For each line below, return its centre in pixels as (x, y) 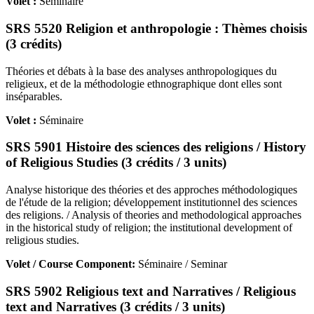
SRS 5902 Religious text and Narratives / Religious (151, 291)
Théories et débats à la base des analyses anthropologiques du (141, 71)
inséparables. (34, 96)
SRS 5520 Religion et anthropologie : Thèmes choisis (156, 28)
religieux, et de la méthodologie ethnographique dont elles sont (144, 83)
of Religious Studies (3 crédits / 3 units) (116, 163)
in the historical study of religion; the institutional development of (149, 228)
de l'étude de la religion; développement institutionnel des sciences (151, 203)
